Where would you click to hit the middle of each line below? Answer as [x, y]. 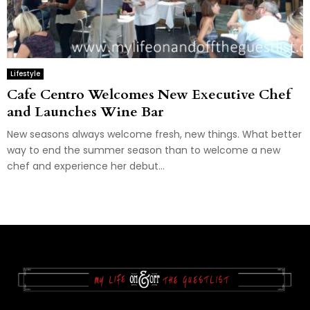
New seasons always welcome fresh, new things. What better [154, 134]
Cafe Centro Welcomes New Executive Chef [149, 94]
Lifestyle [25, 73]
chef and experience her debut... [86, 166]
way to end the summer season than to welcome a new [144, 150]
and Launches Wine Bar [85, 111]
